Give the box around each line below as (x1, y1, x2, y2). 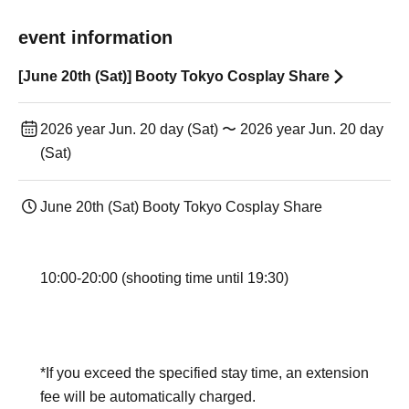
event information (18, 27, 173, 47)
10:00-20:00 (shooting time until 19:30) (40, 270, 288, 286)
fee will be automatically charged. (40, 389, 256, 404)
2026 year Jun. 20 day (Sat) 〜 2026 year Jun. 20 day (40, 121, 383, 137)
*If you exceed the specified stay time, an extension (40, 365, 369, 381)
